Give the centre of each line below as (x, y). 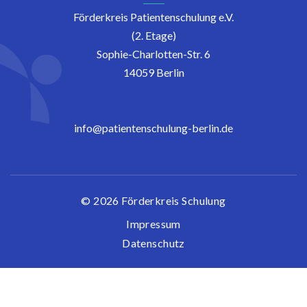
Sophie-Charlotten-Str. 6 (153, 54)
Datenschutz (153, 243)
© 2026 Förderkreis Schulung (153, 200)
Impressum (153, 224)
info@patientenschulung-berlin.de (153, 128)
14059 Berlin (153, 72)
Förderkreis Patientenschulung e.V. (153, 17)
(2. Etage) (153, 35)
